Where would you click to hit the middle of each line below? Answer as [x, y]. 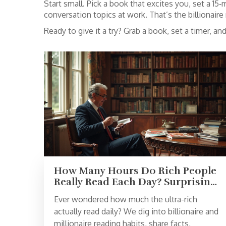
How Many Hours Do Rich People [135, 171]
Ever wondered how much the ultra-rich [126, 200]
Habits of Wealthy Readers [119, 193]
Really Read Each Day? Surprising [135, 182]
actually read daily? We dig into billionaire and [136, 212]
